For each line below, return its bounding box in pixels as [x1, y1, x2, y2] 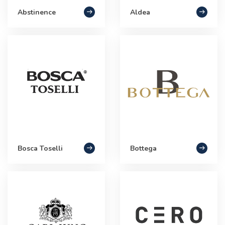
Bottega [130, 143, 157, 153]
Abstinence [18, 7, 56, 17]
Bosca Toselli [18, 143, 63, 153]
